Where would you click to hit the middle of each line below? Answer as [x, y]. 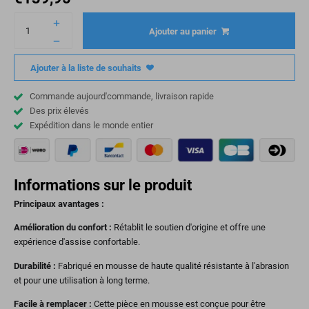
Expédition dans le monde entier [92, 125]
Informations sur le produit [103, 186]
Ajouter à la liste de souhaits [86, 68]
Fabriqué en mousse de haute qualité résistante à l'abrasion [173, 266]
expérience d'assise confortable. [77, 242]
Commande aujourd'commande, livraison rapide [122, 96]
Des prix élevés [60, 110]
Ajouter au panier [182, 31]
